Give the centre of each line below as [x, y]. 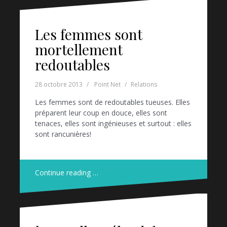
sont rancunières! [63, 134]
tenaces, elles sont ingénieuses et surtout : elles [113, 123]
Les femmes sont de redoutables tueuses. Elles [112, 102]
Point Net [107, 84]
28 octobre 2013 [59, 84]
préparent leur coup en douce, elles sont [101, 112]
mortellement [79, 49]
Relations [144, 84]
